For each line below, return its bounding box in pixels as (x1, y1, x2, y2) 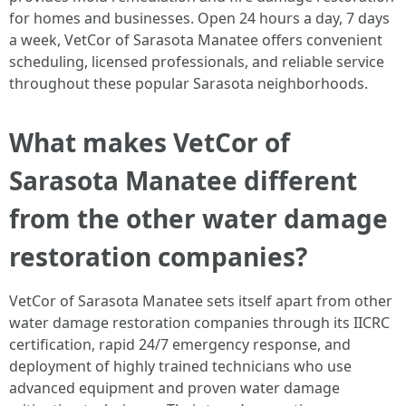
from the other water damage (9, 201, 388, 236)
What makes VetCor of (9, 125, 290, 159)
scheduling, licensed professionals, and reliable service (9, 52, 384, 72)
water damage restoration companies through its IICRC (9, 313, 390, 333)
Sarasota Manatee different (9, 163, 357, 198)
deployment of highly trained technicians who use (9, 356, 352, 376)
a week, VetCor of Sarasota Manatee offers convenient (9, 30, 382, 50)
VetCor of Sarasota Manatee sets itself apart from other (9, 291, 392, 311)
